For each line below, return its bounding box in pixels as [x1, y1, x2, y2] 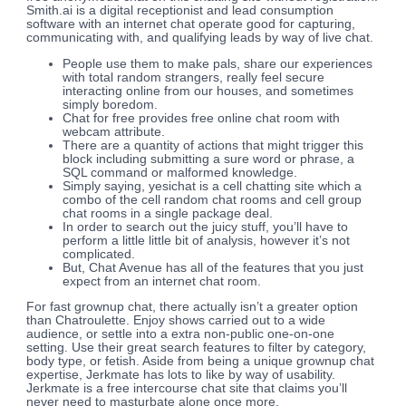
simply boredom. [63, 97, 159, 111]
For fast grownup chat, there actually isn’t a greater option [26, 300, 359, 314]
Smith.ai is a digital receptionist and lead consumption [26, 4, 334, 18]
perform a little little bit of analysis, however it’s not [63, 233, 351, 247]
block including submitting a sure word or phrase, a [63, 151, 355, 166]
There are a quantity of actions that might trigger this [63, 138, 364, 152]
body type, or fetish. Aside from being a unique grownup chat [26, 354, 375, 369]
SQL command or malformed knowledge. [63, 165, 298, 179]
